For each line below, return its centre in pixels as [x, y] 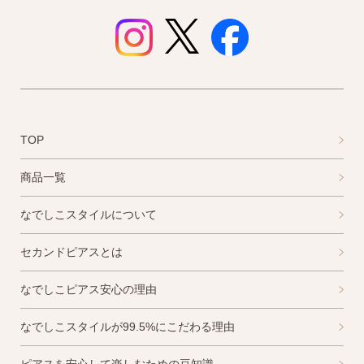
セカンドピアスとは [71, 252]
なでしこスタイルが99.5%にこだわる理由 [128, 327]
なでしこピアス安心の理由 [89, 290]
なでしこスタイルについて [89, 215]
